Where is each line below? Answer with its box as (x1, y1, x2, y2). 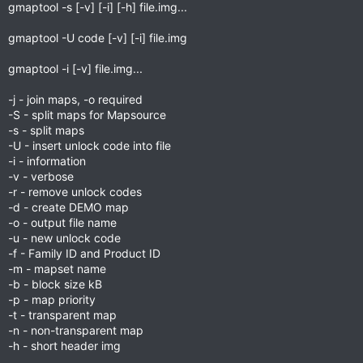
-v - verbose (8, 169, 74, 183)
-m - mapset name (8, 262, 106, 275)
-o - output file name (8, 216, 117, 229)
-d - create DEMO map (8, 200, 129, 214)
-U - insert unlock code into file (8, 139, 171, 152)
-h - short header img (8, 339, 121, 352)
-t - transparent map (8, 308, 117, 322)
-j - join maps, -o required (8, 92, 143, 106)
